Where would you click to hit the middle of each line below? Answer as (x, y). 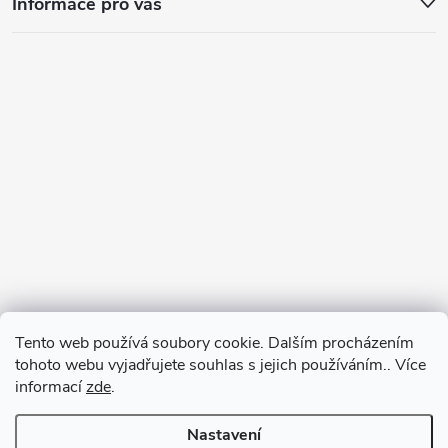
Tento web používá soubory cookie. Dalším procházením (214, 343)
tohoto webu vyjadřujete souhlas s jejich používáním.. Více (220, 365)
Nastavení (224, 435)
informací (50, 387)
